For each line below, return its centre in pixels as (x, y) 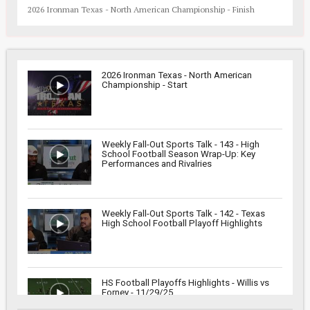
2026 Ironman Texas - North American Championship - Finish (141, 9)
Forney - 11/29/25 (137, 292)
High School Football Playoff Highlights (182, 223)
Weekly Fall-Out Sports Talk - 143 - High (181, 144)
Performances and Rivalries (157, 163)
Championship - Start (145, 84)
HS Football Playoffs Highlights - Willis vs (185, 282)
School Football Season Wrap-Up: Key (179, 154)
